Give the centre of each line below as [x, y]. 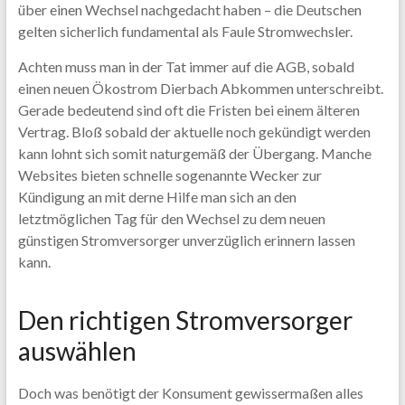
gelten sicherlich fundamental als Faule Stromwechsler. [185, 31]
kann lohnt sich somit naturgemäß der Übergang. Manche [194, 153]
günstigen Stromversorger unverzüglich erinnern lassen [186, 240]
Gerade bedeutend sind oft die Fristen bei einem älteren [188, 110]
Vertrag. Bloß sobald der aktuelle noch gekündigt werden [194, 132]
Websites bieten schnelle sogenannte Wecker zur [170, 175]
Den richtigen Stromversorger [185, 320]
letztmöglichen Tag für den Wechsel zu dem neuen [171, 218]
